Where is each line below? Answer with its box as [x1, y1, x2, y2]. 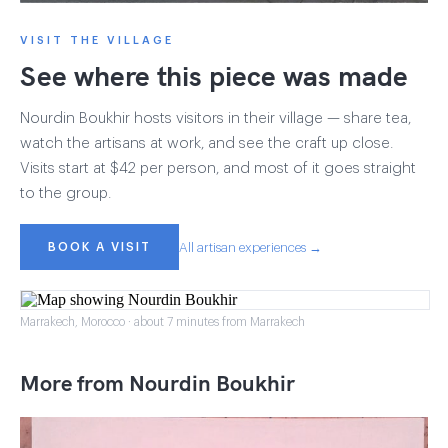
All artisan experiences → [179, 240, 322, 254]
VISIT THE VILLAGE [20, 35, 174, 47]
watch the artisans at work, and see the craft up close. [20, 136, 393, 152]
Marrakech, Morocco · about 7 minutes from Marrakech [20, 316, 305, 329]
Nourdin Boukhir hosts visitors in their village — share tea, [20, 111, 411, 127]
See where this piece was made [20, 58, 408, 94]
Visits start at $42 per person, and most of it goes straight [20, 161, 416, 177]
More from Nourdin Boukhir [20, 369, 295, 398]
